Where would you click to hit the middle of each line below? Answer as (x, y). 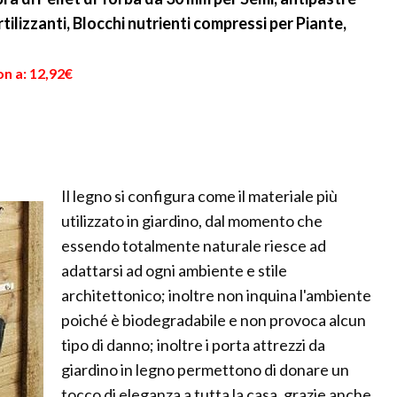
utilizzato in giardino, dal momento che (192, 221)
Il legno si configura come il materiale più (199, 196)
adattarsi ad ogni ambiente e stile (174, 271)
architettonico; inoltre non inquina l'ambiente (216, 296)
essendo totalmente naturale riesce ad (194, 246)
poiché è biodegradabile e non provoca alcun (214, 320)
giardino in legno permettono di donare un (205, 370)
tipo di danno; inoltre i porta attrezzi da (193, 345)
